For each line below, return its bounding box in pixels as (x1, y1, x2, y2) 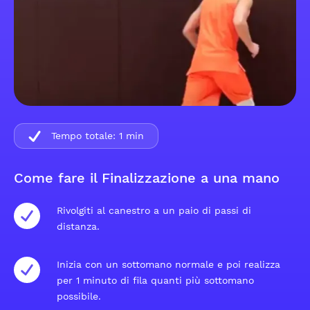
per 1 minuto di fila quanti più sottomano (57, 275, 254, 286)
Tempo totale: (51, 130, 116, 141)
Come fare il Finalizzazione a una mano (14, 170, 280, 186)
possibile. (57, 291, 101, 302)
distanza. (57, 221, 100, 232)
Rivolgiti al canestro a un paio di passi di (57, 205, 251, 216)
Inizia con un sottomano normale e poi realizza (57, 259, 280, 270)
